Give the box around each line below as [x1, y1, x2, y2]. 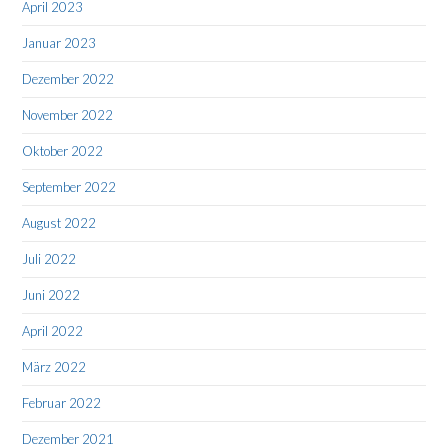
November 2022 [22, 107, 114, 124]
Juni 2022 [22, 287, 81, 304]
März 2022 [22, 359, 87, 376]
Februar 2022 [22, 395, 102, 412]
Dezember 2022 [22, 71, 115, 88]
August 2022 [22, 215, 97, 232]
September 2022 [22, 179, 117, 196]
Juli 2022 [22, 251, 77, 268]
